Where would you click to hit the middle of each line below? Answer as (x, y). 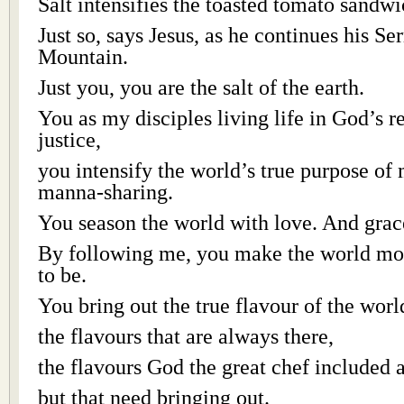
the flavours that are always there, (186, 336)
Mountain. (83, 57)
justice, (69, 140)
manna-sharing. (106, 192)
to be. (62, 275)
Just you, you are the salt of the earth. (201, 87)
